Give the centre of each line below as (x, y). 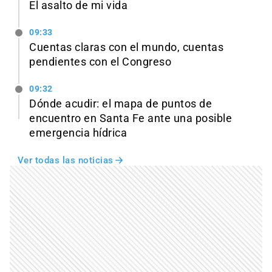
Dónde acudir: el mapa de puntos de (121, 104)
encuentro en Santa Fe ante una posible (131, 118)
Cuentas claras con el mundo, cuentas (126, 47)
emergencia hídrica (78, 133)
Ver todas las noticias (65, 160)
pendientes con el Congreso (100, 62)
